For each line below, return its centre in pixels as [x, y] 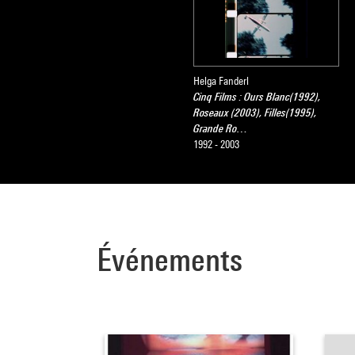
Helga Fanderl [221, 81]
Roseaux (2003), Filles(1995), [255, 113]
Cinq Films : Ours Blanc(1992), [257, 97]
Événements [170, 260]
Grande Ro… [221, 128]
